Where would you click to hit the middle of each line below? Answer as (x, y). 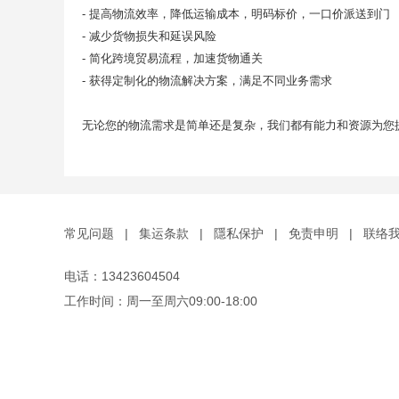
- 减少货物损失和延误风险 (149, 36)
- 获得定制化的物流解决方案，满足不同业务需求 (207, 81)
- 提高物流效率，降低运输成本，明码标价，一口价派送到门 (236, 14)
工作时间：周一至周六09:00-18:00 (161, 301)
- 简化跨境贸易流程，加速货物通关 (172, 58)
